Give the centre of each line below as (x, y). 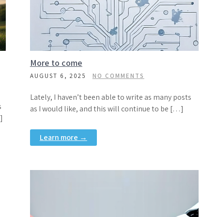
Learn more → (63, 137)
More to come (56, 63)
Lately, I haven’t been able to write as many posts (110, 97)
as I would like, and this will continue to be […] (107, 109)
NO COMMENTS (118, 76)
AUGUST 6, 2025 (58, 76)
